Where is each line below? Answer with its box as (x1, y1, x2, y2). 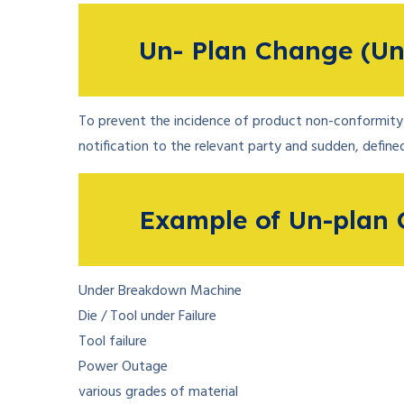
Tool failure (78, 330, 147, 353)
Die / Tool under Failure (78, 305, 216, 328)
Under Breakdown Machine (78, 280, 242, 303)
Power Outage (78, 355, 168, 379)
